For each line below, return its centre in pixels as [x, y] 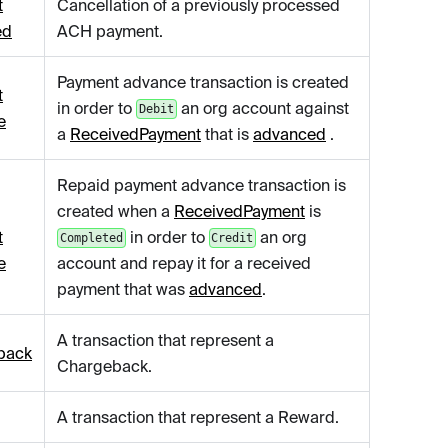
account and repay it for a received [184, 263]
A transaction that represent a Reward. [198, 417]
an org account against [262, 108]
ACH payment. [110, 31]
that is [227, 134]
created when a [115, 211]
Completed [91, 238]
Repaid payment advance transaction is [201, 185]
